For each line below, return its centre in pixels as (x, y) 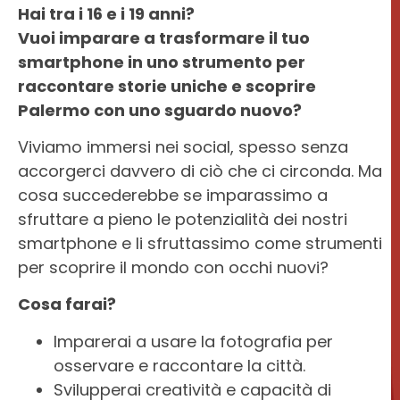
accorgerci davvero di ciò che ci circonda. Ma (200, 171)
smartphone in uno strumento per (162, 62)
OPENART (345, 20)
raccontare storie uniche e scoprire (167, 86)
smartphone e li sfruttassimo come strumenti (200, 243)
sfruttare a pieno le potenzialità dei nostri (183, 219)
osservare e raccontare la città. (179, 365)
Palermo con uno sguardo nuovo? (160, 110)
